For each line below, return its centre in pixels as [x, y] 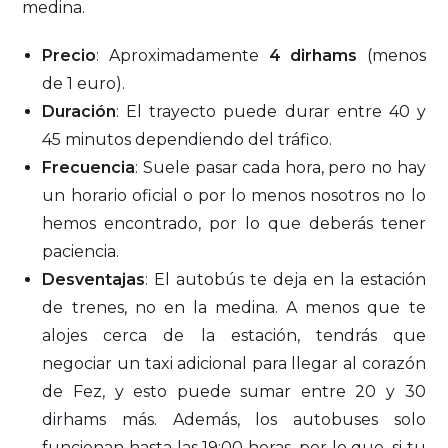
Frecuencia [89, 168]
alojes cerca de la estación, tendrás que [234, 336]
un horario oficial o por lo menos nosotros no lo [234, 196]
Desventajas [94, 280]
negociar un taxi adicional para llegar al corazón [234, 364]
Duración [79, 112]
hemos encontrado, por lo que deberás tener [234, 224]
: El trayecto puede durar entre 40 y [271, 112]
